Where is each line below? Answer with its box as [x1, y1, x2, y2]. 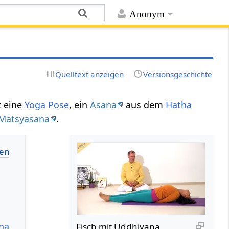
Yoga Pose [25, 98, 70, 111]
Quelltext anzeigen [55, 68, 124, 79]
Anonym [129, 9, 165, 20]
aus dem [123, 98, 166, 111]
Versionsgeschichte [143, 68, 212, 79]
